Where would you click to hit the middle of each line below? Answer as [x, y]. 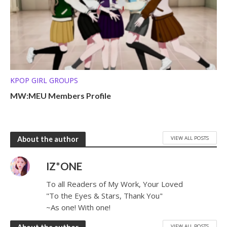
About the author [48, 139]
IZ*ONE [64, 166]
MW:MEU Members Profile [61, 96]
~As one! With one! [79, 207]
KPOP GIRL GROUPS [44, 81]
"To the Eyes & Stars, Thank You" [105, 196]
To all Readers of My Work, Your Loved [115, 184]
